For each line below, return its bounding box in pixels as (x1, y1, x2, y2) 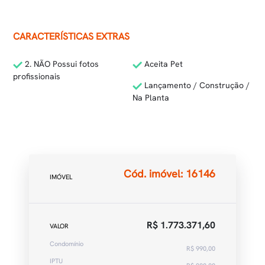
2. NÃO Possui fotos (22, 59, 99, 69)
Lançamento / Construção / (142, 80, 250, 91)
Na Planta (132, 92, 169, 103)
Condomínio (50, 240, 83, 248)
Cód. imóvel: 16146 (124, 166, 215, 180)
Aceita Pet (142, 59, 183, 69)
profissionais (13, 71, 61, 82)
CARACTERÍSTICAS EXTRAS (13, 30, 130, 43)
